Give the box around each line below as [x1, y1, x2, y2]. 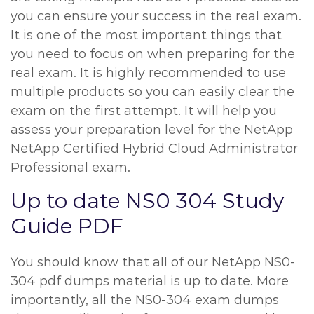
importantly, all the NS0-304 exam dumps [11, 292, 279, 308]
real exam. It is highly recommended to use [11, 65, 286, 81]
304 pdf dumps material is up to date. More [11, 273, 289, 289]
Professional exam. [11, 160, 130, 175]
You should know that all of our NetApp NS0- [11, 254, 295, 270]
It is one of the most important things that [11, 27, 282, 43]
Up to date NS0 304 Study [11, 188, 284, 214]
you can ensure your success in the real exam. [11, 8, 301, 24]
